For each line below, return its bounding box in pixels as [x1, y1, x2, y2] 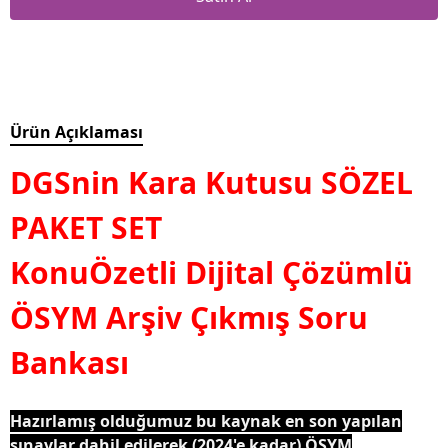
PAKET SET [10, 207, 162, 249]
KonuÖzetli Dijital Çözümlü [10, 252, 413, 294]
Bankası [10, 342, 129, 384]
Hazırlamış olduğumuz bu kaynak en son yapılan [10, 410, 402, 433]
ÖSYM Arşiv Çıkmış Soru [10, 297, 368, 339]
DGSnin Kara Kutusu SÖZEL [10, 162, 413, 204]
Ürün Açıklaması [10, 121, 143, 144]
